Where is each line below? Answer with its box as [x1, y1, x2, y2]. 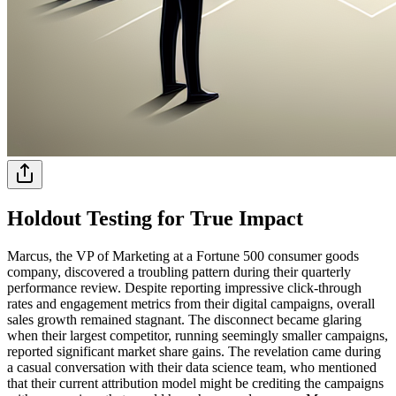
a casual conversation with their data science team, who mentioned [7, 359, 377, 375]
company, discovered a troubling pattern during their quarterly [7, 263, 351, 279]
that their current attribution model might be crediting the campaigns [7, 375, 384, 391]
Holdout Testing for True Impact [7, 206, 303, 230]
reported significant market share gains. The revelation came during [7, 343, 381, 359]
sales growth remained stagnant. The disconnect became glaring [7, 311, 362, 327]
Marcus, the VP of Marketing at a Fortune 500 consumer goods [7, 247, 359, 263]
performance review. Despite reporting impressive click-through [7, 279, 362, 295]
